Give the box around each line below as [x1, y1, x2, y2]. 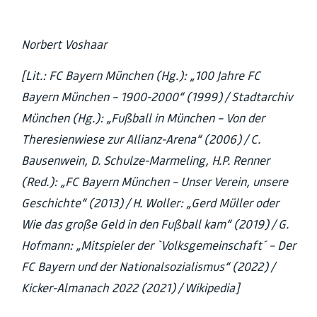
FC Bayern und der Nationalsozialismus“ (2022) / [21, 260, 275, 274]
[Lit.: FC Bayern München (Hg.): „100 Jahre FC [21, 69, 260, 83]
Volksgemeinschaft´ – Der [161, 238, 296, 253]
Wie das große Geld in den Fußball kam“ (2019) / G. [21, 217, 289, 231]
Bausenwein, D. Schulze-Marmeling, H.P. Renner [21, 154, 270, 168]
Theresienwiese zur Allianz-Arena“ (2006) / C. [21, 132, 260, 146]
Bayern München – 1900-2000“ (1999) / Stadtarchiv [21, 90, 293, 104]
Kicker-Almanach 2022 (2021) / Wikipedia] [21, 281, 239, 295]
